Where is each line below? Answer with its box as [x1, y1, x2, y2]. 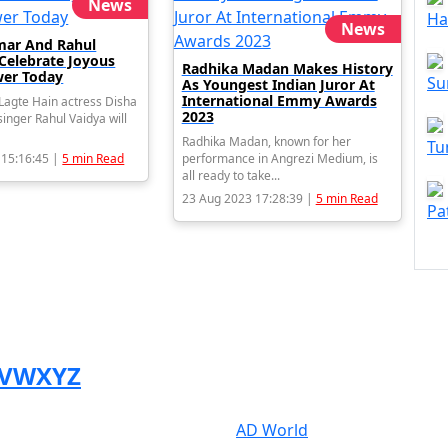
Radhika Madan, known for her [181, 133, 351, 150]
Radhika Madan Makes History [181, 59, 393, 78]
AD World [236, 419, 308, 441]
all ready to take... [181, 167, 280, 184]
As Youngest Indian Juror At [181, 75, 375, 94]
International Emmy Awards [181, 91, 377, 110]
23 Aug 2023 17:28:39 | [181, 190, 316, 207]
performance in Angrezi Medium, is [181, 150, 378, 167]
